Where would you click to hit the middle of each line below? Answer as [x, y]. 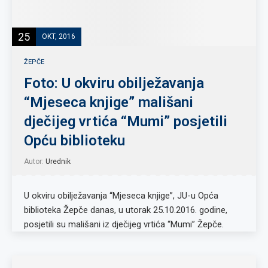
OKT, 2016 [59, 36]
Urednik [58, 162]
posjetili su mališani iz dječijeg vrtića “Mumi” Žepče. [124, 224]
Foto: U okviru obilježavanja [114, 83]
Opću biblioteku [74, 141]
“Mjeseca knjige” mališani [109, 102]
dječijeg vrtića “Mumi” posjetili [126, 121]
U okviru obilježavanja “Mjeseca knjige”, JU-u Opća [121, 196]
